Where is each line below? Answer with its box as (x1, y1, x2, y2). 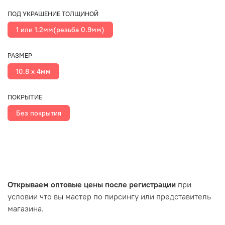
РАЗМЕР (8, 51, 32, 60)
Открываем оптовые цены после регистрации (8, 179, 176, 189)
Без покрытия (16, 108, 61, 118)
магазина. (8, 203, 44, 213)
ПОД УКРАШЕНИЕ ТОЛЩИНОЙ (8, 10, 98, 18)
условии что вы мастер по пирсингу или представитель (8, 191, 211, 201)
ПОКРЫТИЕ (8, 93, 42, 101)
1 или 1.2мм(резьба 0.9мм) (16, 25, 104, 35)
